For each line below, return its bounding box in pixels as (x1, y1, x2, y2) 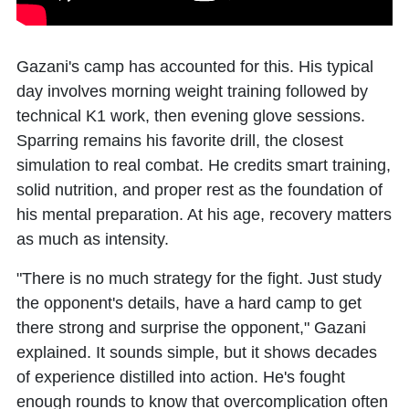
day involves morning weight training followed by (16, 81, 368, 100)
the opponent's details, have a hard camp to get (16, 293, 362, 312)
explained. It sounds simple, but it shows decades (16, 342, 377, 362)
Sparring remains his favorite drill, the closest (16, 131, 343, 150)
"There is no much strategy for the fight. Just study (16, 268, 382, 288)
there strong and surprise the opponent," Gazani (16, 318, 366, 337)
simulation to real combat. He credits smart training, (16, 155, 391, 174)
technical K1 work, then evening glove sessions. (16, 106, 365, 125)
